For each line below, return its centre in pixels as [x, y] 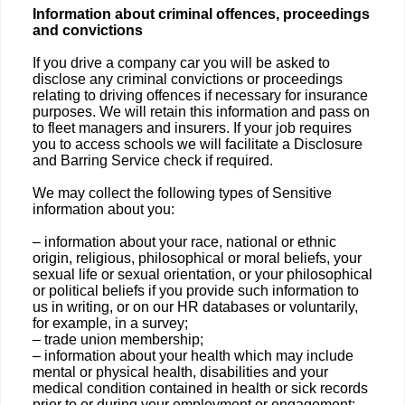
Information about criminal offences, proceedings [201, 14]
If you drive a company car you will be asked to [181, 63]
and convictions [88, 30]
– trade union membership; [118, 339]
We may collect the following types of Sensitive [182, 193]
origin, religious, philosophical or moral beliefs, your [197, 258]
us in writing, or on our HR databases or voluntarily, [195, 307]
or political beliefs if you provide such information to [196, 291]
